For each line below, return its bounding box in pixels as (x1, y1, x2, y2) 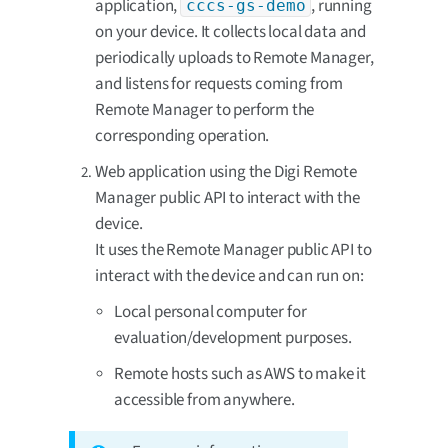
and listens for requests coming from (95, 71, 344, 96)
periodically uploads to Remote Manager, (95, 45, 374, 70)
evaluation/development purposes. (114, 325, 352, 350)
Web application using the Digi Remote (95, 159, 357, 184)
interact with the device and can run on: (95, 263, 364, 288)
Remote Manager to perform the (95, 97, 315, 122)
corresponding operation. (95, 123, 270, 148)
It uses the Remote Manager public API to (95, 237, 372, 262)
